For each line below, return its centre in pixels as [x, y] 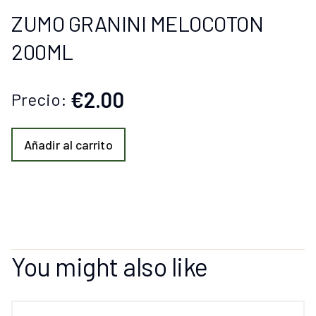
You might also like [110, 266]
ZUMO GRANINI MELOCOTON [137, 23]
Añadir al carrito [68, 144]
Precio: [41, 99]
